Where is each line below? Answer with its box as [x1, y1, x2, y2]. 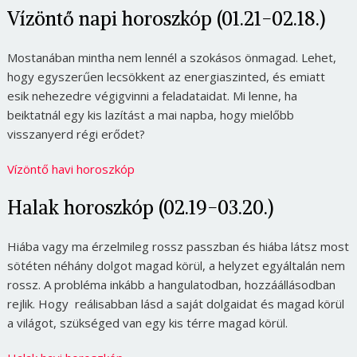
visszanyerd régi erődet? [6, 125, 145, 142]
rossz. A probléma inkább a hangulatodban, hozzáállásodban [6, 276, 335, 292]
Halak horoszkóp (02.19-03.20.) [6, 194, 273, 219]
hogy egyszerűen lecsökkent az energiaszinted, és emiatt [6, 68, 325, 84]
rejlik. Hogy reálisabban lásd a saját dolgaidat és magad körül [6, 295, 344, 312]
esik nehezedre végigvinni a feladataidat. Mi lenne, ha [6, 87, 297, 104]
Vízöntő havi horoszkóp [6, 160, 135, 177]
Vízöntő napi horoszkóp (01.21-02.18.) [6, 6, 325, 30]
